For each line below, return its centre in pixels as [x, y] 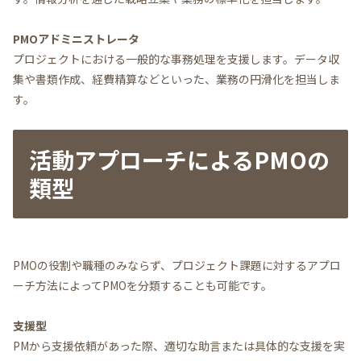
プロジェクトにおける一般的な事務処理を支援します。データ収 [176, 59]
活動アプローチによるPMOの [179, 160]
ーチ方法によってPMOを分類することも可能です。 [148, 285]
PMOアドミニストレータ [76, 39]
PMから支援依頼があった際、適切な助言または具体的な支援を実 [179, 345]
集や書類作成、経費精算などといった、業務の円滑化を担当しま [176, 79]
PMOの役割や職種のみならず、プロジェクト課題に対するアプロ [177, 265]
